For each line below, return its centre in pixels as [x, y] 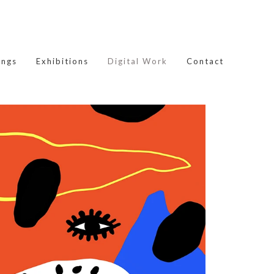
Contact [205, 61]
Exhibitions [62, 61]
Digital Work [138, 61]
